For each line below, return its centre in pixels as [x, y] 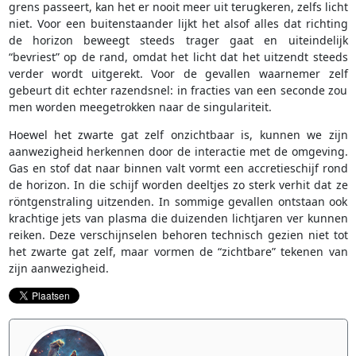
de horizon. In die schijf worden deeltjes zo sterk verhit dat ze [178, 185]
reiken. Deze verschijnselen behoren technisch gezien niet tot [178, 235]
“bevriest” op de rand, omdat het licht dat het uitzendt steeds [178, 57]
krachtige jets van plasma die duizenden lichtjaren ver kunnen [178, 219]
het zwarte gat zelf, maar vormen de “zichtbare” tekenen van [178, 252]
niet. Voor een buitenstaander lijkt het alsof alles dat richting [178, 24]
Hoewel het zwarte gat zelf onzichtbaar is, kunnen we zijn [178, 135]
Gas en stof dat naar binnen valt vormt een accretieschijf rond [178, 168]
